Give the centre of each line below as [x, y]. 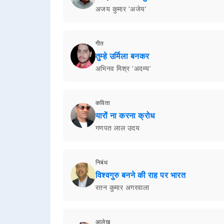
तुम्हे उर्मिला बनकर [122, 56]
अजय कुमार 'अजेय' [121, 9]
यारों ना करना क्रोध [125, 115]
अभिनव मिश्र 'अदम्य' [123, 68]
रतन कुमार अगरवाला [122, 187]
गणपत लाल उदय [117, 128]
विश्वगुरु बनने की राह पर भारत [140, 175]
